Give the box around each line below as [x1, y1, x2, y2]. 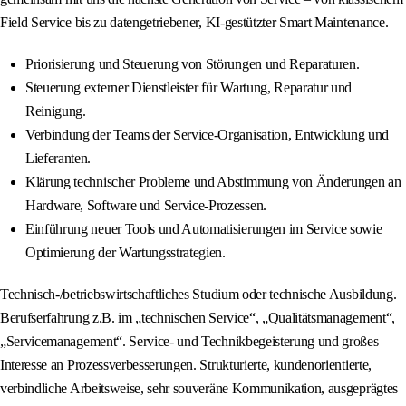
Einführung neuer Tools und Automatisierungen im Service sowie [25, 221, 382, 237]
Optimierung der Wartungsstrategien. [25, 245, 226, 261]
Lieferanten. [25, 150, 92, 167]
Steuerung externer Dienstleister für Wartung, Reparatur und [25, 80, 353, 96]
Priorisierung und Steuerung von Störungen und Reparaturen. [25, 56, 360, 72]
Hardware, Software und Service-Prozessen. [25, 198, 266, 214]
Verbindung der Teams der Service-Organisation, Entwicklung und [25, 127, 390, 143]
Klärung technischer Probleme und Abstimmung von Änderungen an [25, 174, 401, 190]
